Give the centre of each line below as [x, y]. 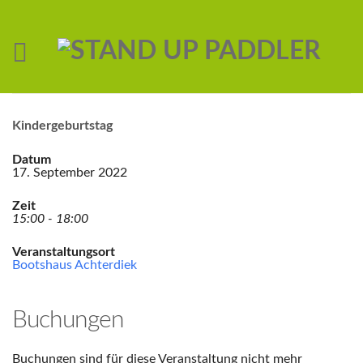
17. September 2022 [70, 173]
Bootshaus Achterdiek [75, 265]
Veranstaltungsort [64, 252]
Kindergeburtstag [62, 126]
